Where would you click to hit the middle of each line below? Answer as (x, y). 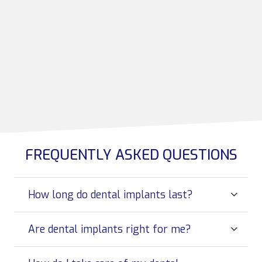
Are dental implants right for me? (109, 230)
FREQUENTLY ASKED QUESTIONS (131, 155)
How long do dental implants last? (110, 195)
